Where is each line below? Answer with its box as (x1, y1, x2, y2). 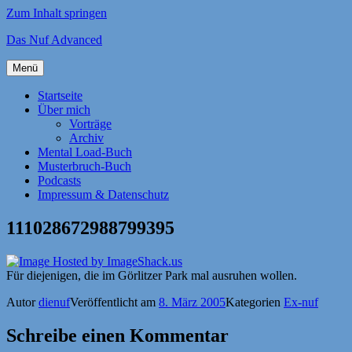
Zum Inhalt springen (6, 6, 107, 20)
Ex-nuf (284, 295, 318, 309)
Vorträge (69, 117, 112, 130)
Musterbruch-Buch (38, 159, 131, 173)
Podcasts (38, 174, 81, 187)
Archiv (69, 131, 104, 145)
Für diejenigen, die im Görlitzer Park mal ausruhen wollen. (6, 268, 297, 282)
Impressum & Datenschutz (38, 188, 169, 201)
